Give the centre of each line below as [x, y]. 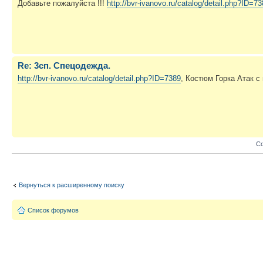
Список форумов [53, 210]
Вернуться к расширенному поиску [72, 185]
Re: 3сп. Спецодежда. [64, 65]
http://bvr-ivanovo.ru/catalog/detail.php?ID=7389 [99, 78]
